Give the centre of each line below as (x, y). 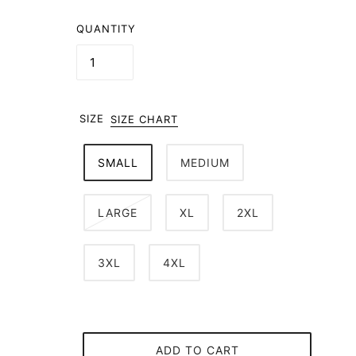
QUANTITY (106, 29)
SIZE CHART (144, 119)
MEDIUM (205, 163)
